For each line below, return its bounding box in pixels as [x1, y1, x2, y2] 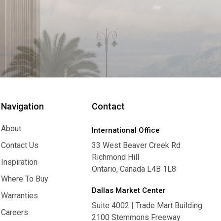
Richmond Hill [92, 152, 140, 162]
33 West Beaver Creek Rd [92, 141, 181, 150]
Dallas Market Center [92, 186, 166, 195]
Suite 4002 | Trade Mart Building [92, 201, 203, 210]
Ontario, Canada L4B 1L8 [92, 164, 177, 174]
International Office [92, 126, 160, 135]
